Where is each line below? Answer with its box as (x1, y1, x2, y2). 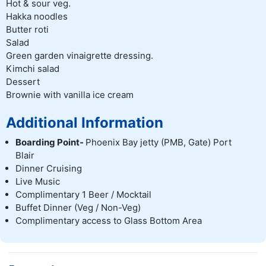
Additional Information (6, 114, 163, 132)
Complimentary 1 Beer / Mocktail (15, 189, 151, 201)
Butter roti (6, 24, 51, 36)
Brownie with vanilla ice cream (6, 89, 134, 101)
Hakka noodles (6, 11, 70, 23)
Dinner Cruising (15, 163, 82, 175)
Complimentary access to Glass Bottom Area (15, 215, 202, 227)
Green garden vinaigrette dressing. (6, 50, 156, 62)
